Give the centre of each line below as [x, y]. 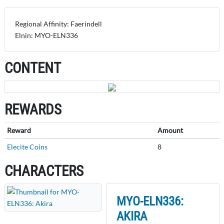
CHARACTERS [44, 171]
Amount [170, 130]
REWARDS [33, 109]
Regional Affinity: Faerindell [58, 23]
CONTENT [33, 68]
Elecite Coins [27, 146]
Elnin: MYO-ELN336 [46, 35]
